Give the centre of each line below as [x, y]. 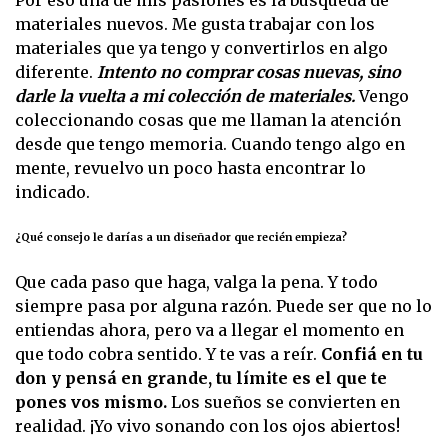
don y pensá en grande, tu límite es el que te [201, 378]
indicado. [52, 192]
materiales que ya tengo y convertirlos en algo [201, 48]
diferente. [56, 72]
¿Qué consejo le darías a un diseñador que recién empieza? [181, 237]
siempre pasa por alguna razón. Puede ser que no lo [223, 306]
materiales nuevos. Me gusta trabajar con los [195, 24]
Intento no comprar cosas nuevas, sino [249, 72]
